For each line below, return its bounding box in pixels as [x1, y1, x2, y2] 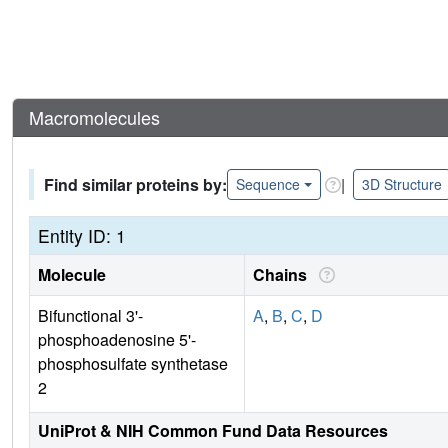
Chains [253, 263, 315, 287]
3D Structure [361, 174, 442, 195]
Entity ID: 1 [38, 223, 126, 249]
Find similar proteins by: [44, 172, 227, 196]
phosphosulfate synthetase [38, 352, 228, 376]
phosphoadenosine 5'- [38, 328, 196, 352]
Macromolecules [29, 104, 160, 131]
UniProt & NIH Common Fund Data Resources [38, 419, 388, 443]
